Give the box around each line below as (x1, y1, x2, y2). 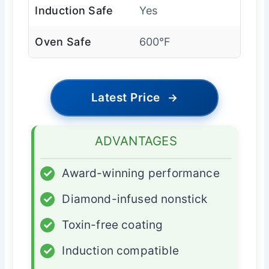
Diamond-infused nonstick (62, 192, 208, 206)
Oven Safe (35, 35, 92, 48)
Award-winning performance (62, 166, 220, 180)
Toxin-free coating (62, 217, 163, 232)
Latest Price (91, 90, 160, 104)
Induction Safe (35, 4, 113, 17)
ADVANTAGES (95, 133, 177, 148)
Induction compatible (62, 243, 179, 258)
